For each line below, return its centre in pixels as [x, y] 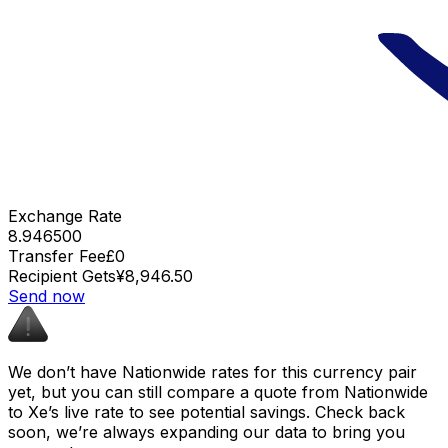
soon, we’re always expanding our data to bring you [206, 432]
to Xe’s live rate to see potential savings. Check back [206, 412]
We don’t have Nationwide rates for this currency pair [212, 372]
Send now [46, 296]
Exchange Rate [65, 216]
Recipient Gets [62, 276]
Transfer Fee [57, 256]
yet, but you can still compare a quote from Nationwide [218, 392]
